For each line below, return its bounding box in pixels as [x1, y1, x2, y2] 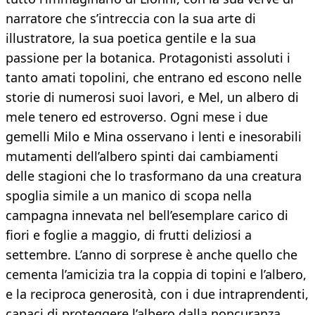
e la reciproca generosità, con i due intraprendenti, [6, 285, 309, 303]
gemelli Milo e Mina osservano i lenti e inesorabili [6, 128, 302, 146]
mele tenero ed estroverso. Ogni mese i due [6, 108, 268, 126]
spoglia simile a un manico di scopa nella [6, 187, 252, 205]
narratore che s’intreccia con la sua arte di [6, 10, 256, 27]
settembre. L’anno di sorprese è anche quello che [6, 246, 297, 264]
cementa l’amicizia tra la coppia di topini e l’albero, [6, 266, 307, 283]
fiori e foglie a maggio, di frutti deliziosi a [6, 226, 252, 244]
